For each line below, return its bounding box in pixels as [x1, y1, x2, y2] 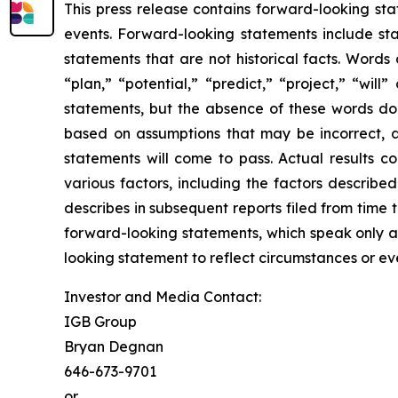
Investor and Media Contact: [64, 287, 261, 306]
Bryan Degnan [64, 337, 163, 355]
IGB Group [64, 312, 137, 330]
